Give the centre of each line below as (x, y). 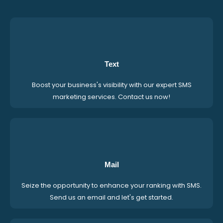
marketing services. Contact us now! (111, 97)
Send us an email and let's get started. (111, 198)
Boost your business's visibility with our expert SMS (111, 85)
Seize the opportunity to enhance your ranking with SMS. (111, 186)
